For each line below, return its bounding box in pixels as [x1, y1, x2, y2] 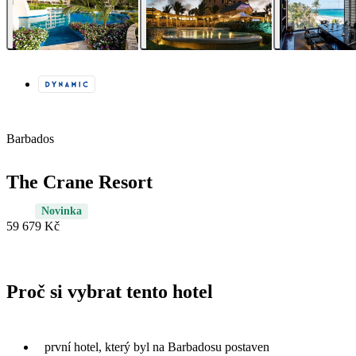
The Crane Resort [6, 172, 153, 193]
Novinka [41, 205, 82, 218]
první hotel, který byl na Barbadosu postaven [44, 339, 269, 354]
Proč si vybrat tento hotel [6, 281, 213, 303]
